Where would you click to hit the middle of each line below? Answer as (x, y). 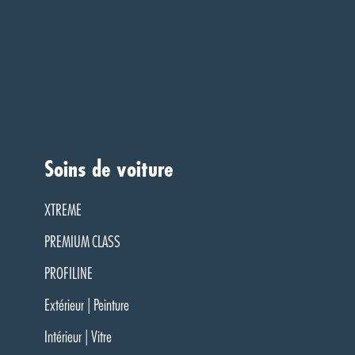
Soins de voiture (109, 170)
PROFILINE (69, 274)
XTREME (63, 210)
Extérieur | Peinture (87, 305)
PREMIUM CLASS (82, 242)
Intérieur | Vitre (78, 337)
